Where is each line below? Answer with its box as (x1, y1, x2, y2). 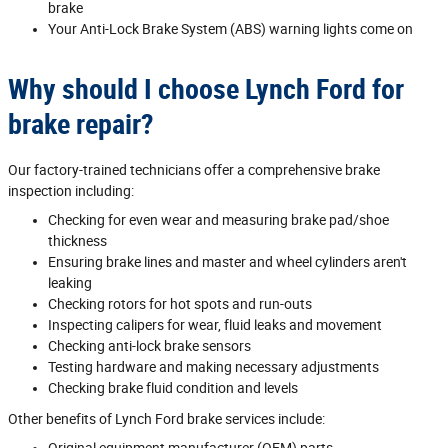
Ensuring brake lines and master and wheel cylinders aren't (48, 253, 407, 270)
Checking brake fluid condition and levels (48, 379, 298, 396)
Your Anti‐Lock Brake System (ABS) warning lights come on (48, 20, 413, 37)
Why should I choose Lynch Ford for (8, 72, 404, 106)
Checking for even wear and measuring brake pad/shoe (48, 211, 389, 228)
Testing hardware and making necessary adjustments (48, 358, 379, 375)
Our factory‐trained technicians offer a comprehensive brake (8, 161, 380, 178)
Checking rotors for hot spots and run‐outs (48, 295, 312, 312)
